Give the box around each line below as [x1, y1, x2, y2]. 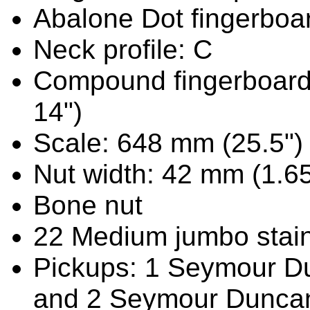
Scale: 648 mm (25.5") [33, 127, 303, 158]
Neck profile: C [33, 34, 212, 64]
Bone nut [33, 190, 143, 220]
